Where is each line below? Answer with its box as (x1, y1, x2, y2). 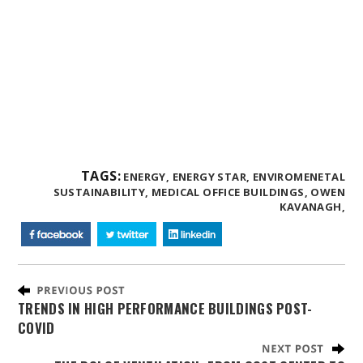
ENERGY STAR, (172, 169, 250, 184)
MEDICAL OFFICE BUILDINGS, (151, 184, 308, 199)
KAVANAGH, (280, 199, 345, 214)
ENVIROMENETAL (252, 169, 345, 184)
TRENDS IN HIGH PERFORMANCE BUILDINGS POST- (18, 297, 313, 318)
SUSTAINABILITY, (53, 184, 149, 199)
